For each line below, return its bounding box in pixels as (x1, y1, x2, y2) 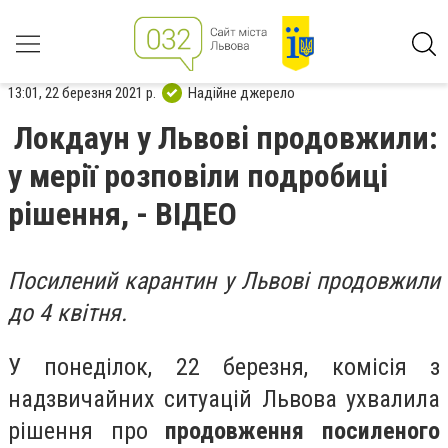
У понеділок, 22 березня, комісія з (8, 352, 440, 381)
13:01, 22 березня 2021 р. (8, 83, 156, 102)
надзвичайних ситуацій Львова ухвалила (8, 384, 440, 413)
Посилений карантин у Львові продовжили (8, 267, 440, 295)
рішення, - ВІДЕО (8, 195, 237, 233)
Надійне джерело (188, 83, 295, 102)
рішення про (8, 416, 166, 445)
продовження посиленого (165, 416, 441, 445)
